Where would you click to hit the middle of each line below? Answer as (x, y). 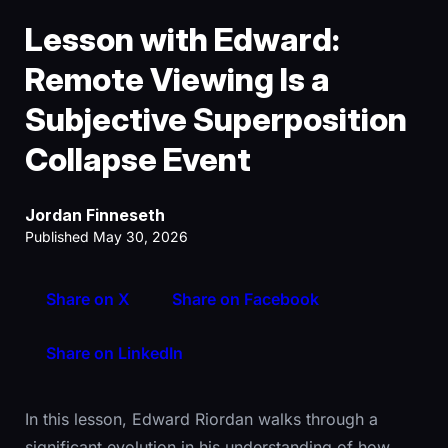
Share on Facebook (245, 298)
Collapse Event (138, 159)
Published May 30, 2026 (106, 236)
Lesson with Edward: (182, 39)
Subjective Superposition (216, 119)
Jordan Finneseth (95, 214)
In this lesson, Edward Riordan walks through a (201, 418)
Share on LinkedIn (114, 352)
